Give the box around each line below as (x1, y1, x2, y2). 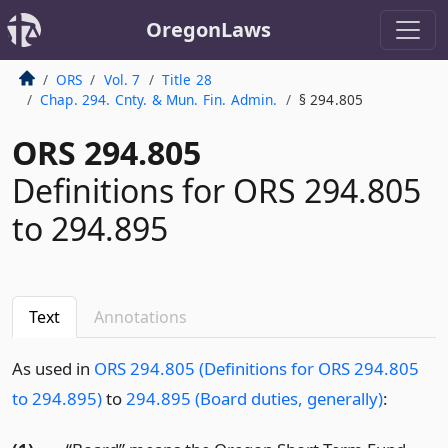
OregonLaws (145, 16, 271, 43)
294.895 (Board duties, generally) (126, 387, 383, 410)
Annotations (94, 306, 187, 328)
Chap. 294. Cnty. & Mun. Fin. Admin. (39, 90, 278, 109)
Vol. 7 (103, 70, 141, 89)
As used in (12, 357, 94, 380)
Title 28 (161, 70, 213, 89)
